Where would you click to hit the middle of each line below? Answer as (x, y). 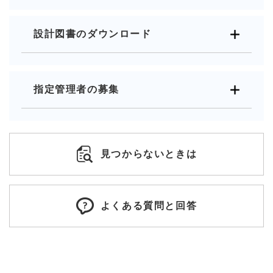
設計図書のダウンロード (93, 34)
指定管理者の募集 (76, 89)
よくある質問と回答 (149, 205)
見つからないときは (149, 154)
